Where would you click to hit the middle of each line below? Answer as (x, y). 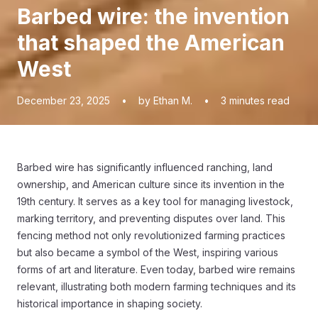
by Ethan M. (165, 100)
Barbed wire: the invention (153, 16)
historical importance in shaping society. (110, 303)
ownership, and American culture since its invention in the (151, 184)
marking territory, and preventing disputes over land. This (151, 218)
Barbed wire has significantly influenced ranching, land (145, 167)
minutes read (259, 100)
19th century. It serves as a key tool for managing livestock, (155, 201)
